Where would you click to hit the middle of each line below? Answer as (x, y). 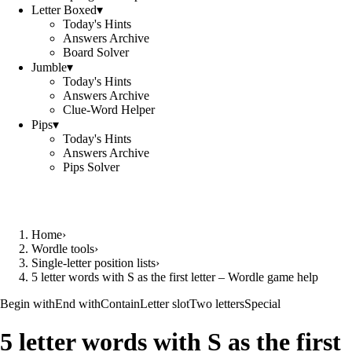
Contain (120, 304)
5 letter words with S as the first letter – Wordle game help (175, 277)
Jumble (49, 67)
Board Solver (96, 52)
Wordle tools (63, 249)
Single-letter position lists (93, 263)
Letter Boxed (64, 10)
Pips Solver (91, 167)
